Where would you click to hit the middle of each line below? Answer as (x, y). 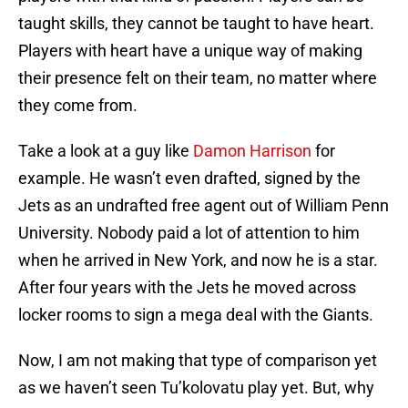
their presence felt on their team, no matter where (198, 78)
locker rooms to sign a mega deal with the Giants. (196, 315)
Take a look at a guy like (106, 151)
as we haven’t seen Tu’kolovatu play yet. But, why (196, 388)
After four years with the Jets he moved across (187, 288)
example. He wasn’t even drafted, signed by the (189, 178)
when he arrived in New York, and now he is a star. (198, 260)
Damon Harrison (252, 151)
